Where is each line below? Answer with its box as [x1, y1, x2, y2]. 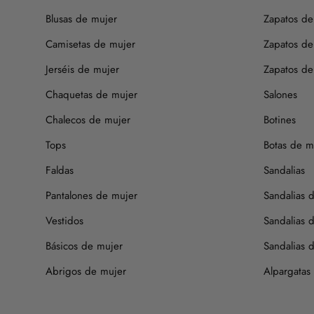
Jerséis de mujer [46, 61, 119, 77]
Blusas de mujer [46, 11, 117, 27]
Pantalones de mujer [46, 187, 137, 203]
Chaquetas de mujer [46, 86, 137, 102]
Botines [264, 111, 296, 128]
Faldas [46, 162, 74, 178]
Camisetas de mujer [46, 36, 135, 52]
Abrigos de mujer [46, 263, 126, 279]
